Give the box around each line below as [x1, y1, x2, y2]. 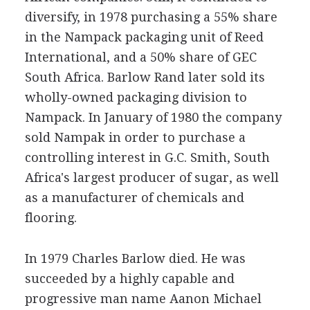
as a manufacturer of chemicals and [24, 190, 244, 205]
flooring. [24, 210, 77, 225]
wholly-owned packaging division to [24, 90, 247, 104]
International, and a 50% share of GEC [24, 50, 257, 64]
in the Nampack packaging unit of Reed [24, 30, 264, 44]
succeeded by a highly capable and [24, 271, 235, 286]
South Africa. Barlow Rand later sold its [24, 70, 265, 84]
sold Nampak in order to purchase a [24, 130, 246, 145]
